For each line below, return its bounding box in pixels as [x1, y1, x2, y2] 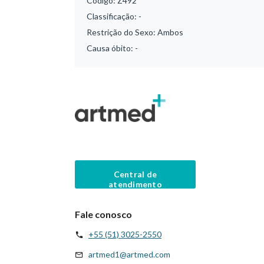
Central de [113, 169, 157, 179]
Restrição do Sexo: [87, 27, 157, 37]
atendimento [108, 179, 163, 189]
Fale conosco [75, 208, 132, 220]
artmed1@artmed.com [88, 249, 170, 259]
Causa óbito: [87, 43, 135, 53]
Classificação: [87, 11, 138, 21]
